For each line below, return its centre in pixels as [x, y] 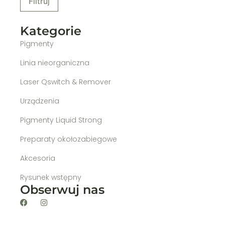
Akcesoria [38, 158]
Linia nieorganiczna [55, 63]
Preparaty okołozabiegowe [69, 139]
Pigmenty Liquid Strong [61, 120]
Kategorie [51, 31]
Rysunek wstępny [51, 178]
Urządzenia [40, 101]
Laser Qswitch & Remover [66, 82]
